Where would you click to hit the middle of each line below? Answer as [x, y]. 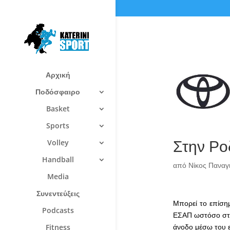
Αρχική [58, 74]
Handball [58, 159]
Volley [58, 142]
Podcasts [58, 210]
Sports [58, 125]
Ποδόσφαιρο [58, 91]
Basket [58, 108]
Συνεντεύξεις [58, 193]
